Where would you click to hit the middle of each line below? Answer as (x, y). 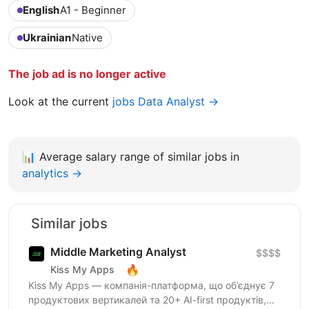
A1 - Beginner (93, 10)
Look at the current (60, 101)
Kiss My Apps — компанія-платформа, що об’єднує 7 (151, 285)
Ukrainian (47, 37)
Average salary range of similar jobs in (139, 156)
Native (87, 37)
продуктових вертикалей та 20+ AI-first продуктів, (147, 299)
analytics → (52, 173)
